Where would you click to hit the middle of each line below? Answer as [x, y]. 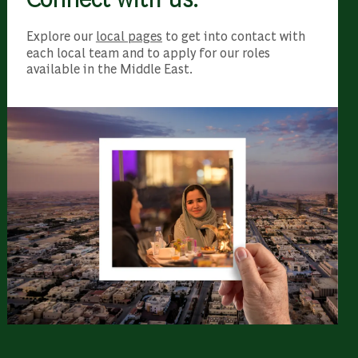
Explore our [61, 35]
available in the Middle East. [112, 68]
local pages [129, 35]
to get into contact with [233, 35]
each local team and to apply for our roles [148, 52]
